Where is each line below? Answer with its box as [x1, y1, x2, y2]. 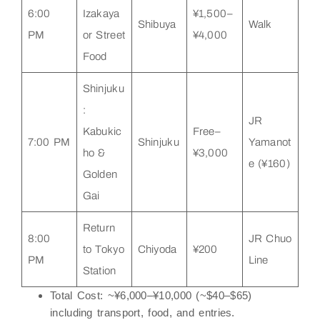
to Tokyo [82, 243, 124, 255]
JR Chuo [248, 232, 292, 244]
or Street [82, 29, 126, 41]
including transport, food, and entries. [50, 306, 235, 319]
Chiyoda [137, 243, 177, 255]
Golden [82, 168, 118, 180]
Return [82, 221, 116, 234]
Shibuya [137, 18, 176, 30]
